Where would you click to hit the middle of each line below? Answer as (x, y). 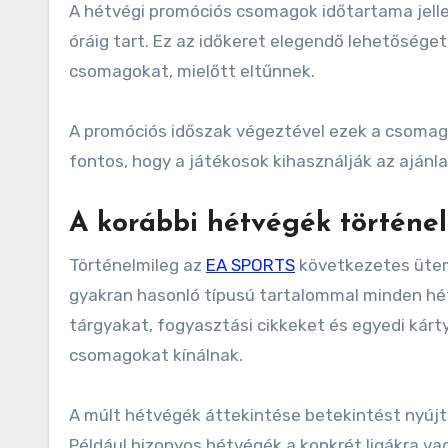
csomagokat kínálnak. (156, 355)
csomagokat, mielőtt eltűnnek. (192, 71)
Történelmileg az (137, 265)
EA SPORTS (250, 265)
